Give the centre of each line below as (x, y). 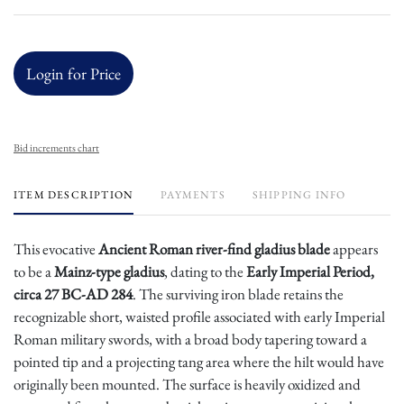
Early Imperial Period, (310, 271)
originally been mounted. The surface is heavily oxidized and (187, 384)
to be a (34, 271)
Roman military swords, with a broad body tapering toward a (190, 339)
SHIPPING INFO (299, 194)
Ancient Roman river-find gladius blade (214, 248)
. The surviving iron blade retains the (238, 294)
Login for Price (73, 73)
